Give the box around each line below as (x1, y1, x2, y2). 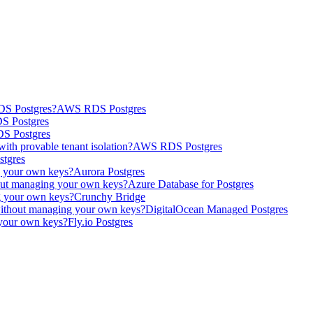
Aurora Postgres (73, 166, 145, 178)
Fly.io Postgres (68, 216, 133, 228)
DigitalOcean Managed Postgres (145, 203, 288, 216)
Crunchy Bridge (74, 191, 145, 203)
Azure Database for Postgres (128, 178, 254, 191)
